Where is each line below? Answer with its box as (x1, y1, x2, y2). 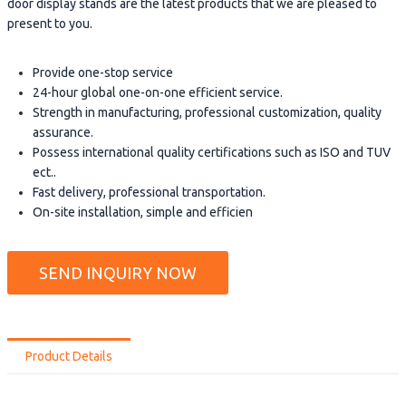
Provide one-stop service (33, 65, 173, 81)
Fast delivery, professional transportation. (33, 185, 266, 200)
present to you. (7, 16, 92, 32)
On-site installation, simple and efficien (33, 205, 253, 220)
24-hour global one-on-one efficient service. (33, 85, 283, 101)
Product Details (25, 349, 112, 364)
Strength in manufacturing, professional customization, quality (33, 105, 382, 121)
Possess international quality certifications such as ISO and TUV (33, 145, 391, 160)
